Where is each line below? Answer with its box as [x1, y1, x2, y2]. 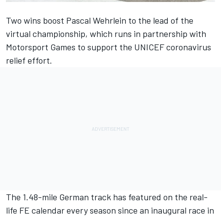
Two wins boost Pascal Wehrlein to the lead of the [6, 14, 193, 26]
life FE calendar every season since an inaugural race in [6, 204, 214, 216]
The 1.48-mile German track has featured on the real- [6, 191, 208, 202]
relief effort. [6, 54, 52, 66]
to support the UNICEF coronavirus [75, 41, 211, 52]
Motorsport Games [6, 41, 75, 52]
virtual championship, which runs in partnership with [6, 28, 206, 39]
